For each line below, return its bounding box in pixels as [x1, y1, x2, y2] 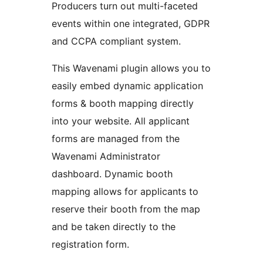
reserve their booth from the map [52, 203, 200, 215]
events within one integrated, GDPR [52, 18, 210, 30]
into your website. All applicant [52, 115, 190, 127]
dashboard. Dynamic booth [52, 168, 173, 180]
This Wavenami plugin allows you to [52, 62, 211, 75]
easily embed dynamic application [52, 80, 203, 92]
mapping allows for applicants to [52, 186, 198, 198]
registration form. [52, 238, 129, 251]
